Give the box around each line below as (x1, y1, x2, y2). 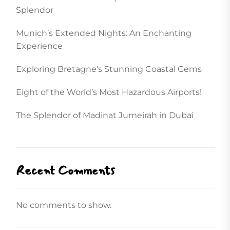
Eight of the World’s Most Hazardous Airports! (16, 87, 202, 98)
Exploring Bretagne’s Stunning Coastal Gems (16, 64, 202, 74)
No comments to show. (16, 200, 111, 210)
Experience (16, 41, 63, 51)
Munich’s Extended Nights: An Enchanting (16, 28, 191, 39)
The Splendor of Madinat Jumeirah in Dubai (16, 110, 194, 121)
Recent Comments (16, 161, 115, 181)
